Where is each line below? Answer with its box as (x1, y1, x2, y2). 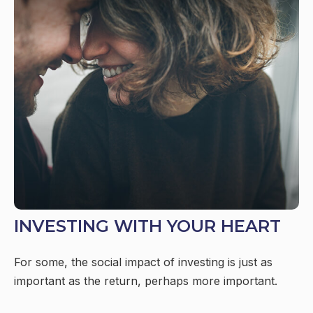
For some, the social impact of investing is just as (14, 254, 272, 269)
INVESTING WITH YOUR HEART (14, 215, 281, 236)
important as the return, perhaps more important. (14, 273, 277, 288)
